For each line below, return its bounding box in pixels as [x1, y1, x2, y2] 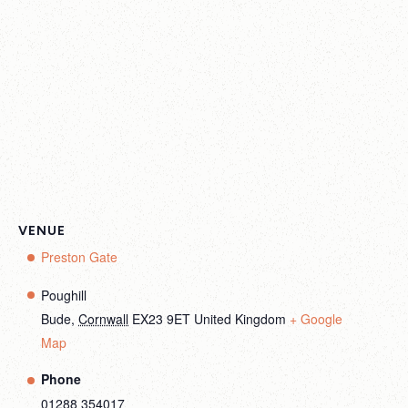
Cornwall [78, 310, 128, 328]
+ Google [290, 310, 342, 328]
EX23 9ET [132, 310, 190, 328]
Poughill [41, 286, 87, 304]
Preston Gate [41, 248, 117, 266]
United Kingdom [194, 310, 286, 328]
